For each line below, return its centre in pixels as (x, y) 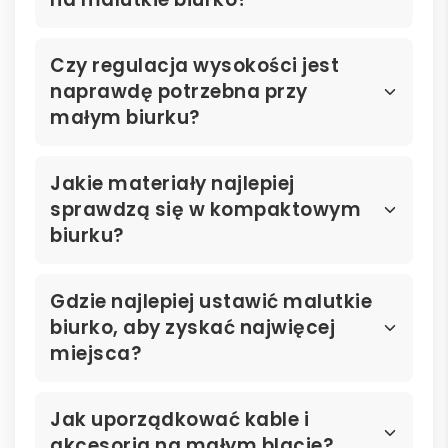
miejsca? (95, 354)
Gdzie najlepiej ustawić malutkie (211, 302)
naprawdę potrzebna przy (179, 92)
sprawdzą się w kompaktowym (205, 210)
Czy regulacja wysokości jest (194, 66)
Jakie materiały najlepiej (172, 184)
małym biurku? (125, 118)
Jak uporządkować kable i (179, 420)
